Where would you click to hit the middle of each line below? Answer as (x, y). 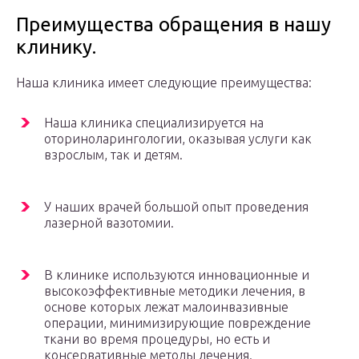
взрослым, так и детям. (113, 155)
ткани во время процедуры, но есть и (157, 339)
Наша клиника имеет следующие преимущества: (164, 83)
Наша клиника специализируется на (154, 123)
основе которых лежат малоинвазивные (166, 307)
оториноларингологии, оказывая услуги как (178, 139)
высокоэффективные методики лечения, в (175, 291)
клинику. (56, 47)
